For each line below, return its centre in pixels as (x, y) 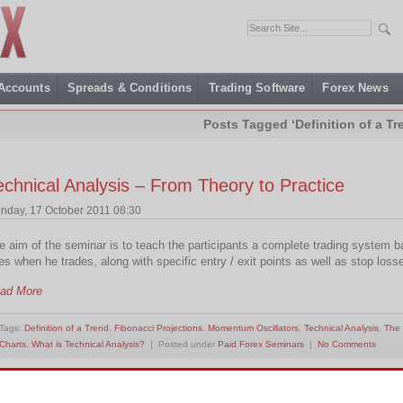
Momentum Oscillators (253, 327)
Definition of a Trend (67, 327)
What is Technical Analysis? (88, 344)
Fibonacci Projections (158, 327)
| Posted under (181, 344)
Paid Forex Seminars (261, 344)
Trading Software (257, 88)
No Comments (347, 344)
